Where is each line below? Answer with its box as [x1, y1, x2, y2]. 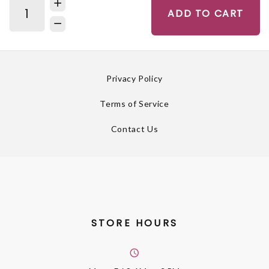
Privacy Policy [106, 73, 163, 83]
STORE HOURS [91, 216, 178, 230]
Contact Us [110, 123, 159, 134]
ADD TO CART [168, 6, 244, 20]
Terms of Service [100, 98, 169, 109]
